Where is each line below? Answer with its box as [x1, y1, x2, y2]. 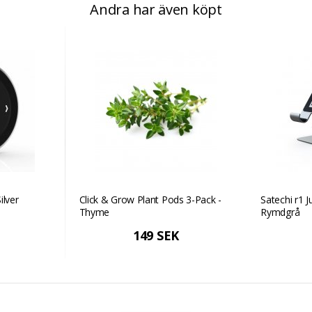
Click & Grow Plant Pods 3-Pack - [79, 193, 221, 206]
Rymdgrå [260, 205, 300, 219]
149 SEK [133, 227, 179, 244]
